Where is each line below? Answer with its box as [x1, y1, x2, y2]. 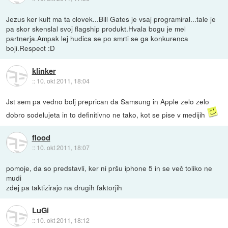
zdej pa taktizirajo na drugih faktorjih [6, 182, 123, 192]
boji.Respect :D [6, 42, 55, 53]
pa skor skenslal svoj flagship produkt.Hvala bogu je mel [6, 23, 186, 34]
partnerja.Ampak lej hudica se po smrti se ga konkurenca [6, 33, 189, 43]
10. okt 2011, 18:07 [36, 143, 90, 152]
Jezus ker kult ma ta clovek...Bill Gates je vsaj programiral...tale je [6, 13, 216, 24]
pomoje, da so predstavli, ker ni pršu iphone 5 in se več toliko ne [6, 162, 213, 173]
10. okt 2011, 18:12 [36, 216, 90, 225]
